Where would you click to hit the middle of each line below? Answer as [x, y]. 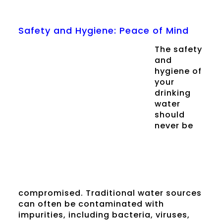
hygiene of [178, 71]
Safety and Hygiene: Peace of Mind [103, 31]
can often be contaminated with [91, 204]
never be [174, 126]
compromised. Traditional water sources [110, 193]
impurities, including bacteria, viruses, [104, 215]
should [169, 115]
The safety [178, 50]
